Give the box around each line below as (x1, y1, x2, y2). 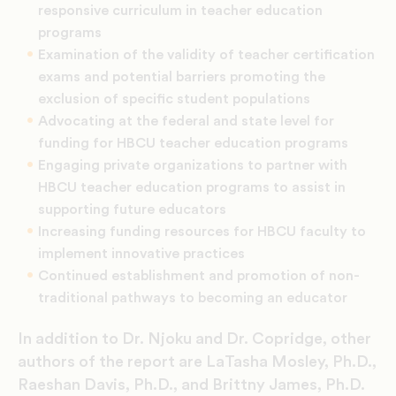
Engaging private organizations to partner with (38, 157, 347, 172)
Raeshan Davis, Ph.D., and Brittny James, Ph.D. (18, 376, 365, 392)
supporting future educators (38, 202, 226, 217)
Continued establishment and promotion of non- (38, 268, 360, 283)
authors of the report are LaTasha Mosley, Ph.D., (18, 353, 377, 369)
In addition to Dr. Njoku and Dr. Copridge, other (18, 330, 371, 346)
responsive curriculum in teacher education (38, 3, 323, 18)
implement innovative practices (38, 246, 245, 261)
